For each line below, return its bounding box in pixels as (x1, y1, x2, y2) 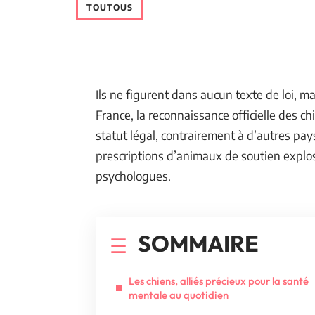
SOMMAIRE (138, 229, 259, 257)
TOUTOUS (86, 2, 133, 13)
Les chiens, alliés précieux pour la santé (129, 274, 309, 288)
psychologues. (96, 168, 171, 184)
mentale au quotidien (129, 288, 229, 302)
